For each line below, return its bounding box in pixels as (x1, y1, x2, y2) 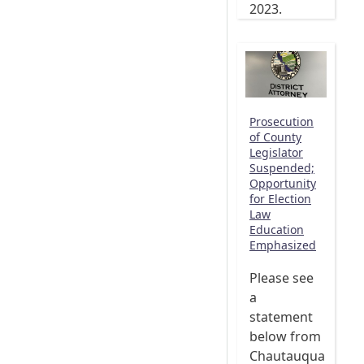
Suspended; (249, 159, 314, 175)
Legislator (249, 144, 303, 160)
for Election (249, 190, 311, 206)
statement (249, 308, 313, 327)
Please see (249, 269, 314, 288)
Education (249, 221, 304, 237)
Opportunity (249, 175, 316, 191)
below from (249, 327, 321, 346)
